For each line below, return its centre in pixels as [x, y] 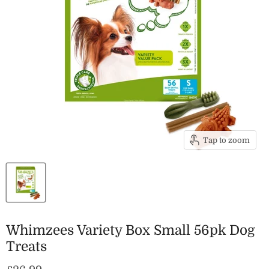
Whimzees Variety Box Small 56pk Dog [131, 230]
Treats [26, 246]
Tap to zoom [226, 140]
